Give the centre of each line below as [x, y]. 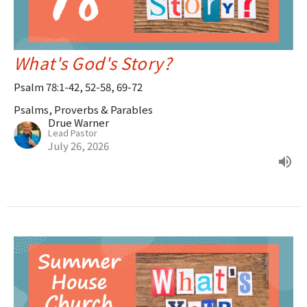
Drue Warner [78, 122]
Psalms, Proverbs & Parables [83, 109]
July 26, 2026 [78, 145]
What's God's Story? [93, 62]
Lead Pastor [73, 132]
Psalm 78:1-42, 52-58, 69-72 [78, 86]
